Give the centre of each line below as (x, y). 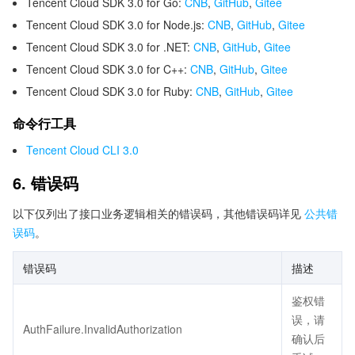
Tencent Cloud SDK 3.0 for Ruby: (111, 91)
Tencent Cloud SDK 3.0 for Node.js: (117, 25)
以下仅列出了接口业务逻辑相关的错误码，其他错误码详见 (158, 213)
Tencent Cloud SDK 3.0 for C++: (108, 69)
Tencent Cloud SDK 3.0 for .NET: (110, 47)
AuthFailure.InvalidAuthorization (103, 329)
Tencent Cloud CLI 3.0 (82, 150)
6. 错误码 (46, 183)
